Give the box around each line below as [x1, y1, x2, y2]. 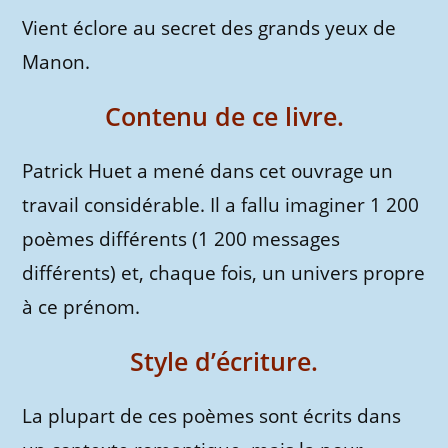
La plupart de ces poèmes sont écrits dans [22, 403, 402, 430]
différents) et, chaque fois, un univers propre [22, 260, 426, 287]
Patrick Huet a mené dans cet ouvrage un [22, 158, 394, 185]
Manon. [22, 49, 91, 76]
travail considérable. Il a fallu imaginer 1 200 [22, 192, 420, 219]
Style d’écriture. [130, 344, 318, 379]
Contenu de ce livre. [104, 99, 344, 134]
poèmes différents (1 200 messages [22, 226, 341, 253]
